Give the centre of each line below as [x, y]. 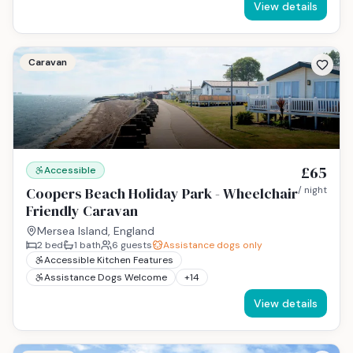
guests [135, 245]
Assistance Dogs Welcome [106, 278]
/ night [312, 190]
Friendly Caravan [82, 211]
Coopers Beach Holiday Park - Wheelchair [162, 194]
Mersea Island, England [96, 231]
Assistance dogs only [213, 245]
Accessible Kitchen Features [109, 260]
